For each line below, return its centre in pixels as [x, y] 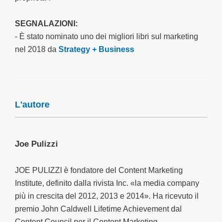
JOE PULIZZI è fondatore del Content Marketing [99, 170]
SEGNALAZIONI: [46, 24]
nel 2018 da [37, 49]
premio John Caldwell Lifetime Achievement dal [98, 209]
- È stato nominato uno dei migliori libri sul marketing [107, 36]
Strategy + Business [96, 49]
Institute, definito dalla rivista [65, 183]
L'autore [32, 105]
